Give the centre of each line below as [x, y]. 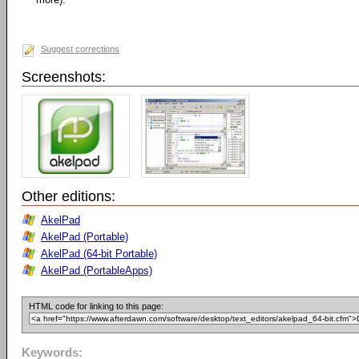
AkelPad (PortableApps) [97, 270]
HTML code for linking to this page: [96, 306]
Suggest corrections [80, 49]
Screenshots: [64, 77]
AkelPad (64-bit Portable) [99, 254]
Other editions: [69, 196]
